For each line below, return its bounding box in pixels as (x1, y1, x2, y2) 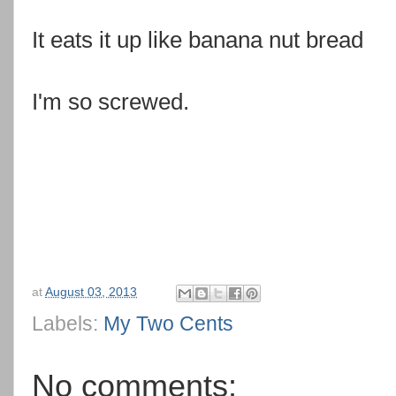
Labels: (32, 311, 103, 335)
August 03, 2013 (45, 285, 137, 299)
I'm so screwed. (32, 89, 189, 114)
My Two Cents (103, 311, 233, 335)
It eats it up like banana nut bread (32, 27, 363, 52)
